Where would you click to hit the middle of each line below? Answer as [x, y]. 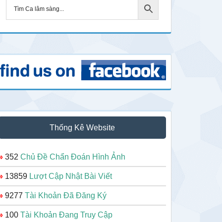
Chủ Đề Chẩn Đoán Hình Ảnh [73, 157]
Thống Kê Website [82, 128]
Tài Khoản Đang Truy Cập [66, 215]
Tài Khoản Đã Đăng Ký [66, 196]
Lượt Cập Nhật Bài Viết [71, 176]
